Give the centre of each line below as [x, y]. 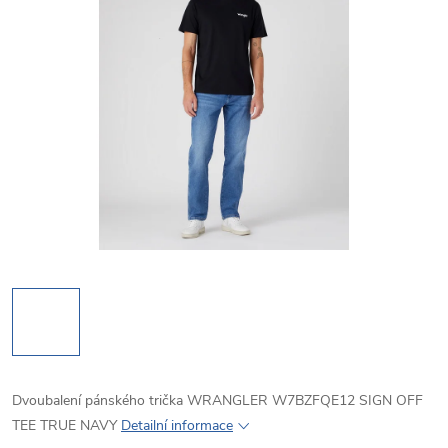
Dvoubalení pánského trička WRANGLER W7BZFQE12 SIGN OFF [217, 400]
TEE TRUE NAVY [64, 425]
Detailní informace [177, 425]
